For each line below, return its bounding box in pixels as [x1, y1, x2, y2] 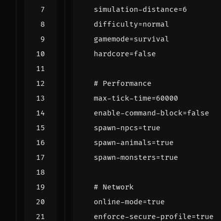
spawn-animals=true [94, 138, 174, 147]
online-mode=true [94, 197, 165, 207]
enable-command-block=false [94, 108, 209, 118]
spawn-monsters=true [94, 152, 178, 162]
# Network [94, 182, 134, 192]
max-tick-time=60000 [94, 93, 178, 103]
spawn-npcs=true [94, 123, 160, 133]
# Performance [94, 78, 151, 88]
